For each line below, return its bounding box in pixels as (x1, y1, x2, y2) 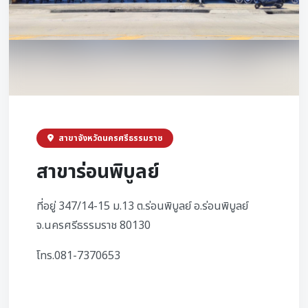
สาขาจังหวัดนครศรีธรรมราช (56, 132, 162, 144)
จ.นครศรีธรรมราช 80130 (36, 217, 151, 234)
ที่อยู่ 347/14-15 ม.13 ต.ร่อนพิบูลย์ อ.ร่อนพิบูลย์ (36, 198, 248, 214)
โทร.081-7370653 (36, 247, 120, 264)
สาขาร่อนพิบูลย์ (36, 157, 159, 187)
